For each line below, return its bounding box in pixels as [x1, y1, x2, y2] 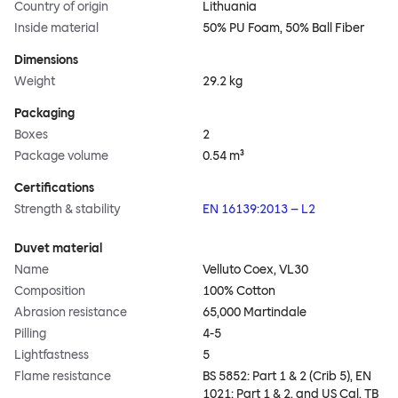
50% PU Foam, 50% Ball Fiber [203, 20, 364, 36]
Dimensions [14, 52, 78, 68]
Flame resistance [14, 369, 111, 385]
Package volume [14, 148, 108, 164]
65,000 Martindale [203, 305, 306, 321]
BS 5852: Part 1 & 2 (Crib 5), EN [203, 369, 371, 385]
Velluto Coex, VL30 [203, 262, 308, 278]
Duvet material [14, 241, 102, 257]
